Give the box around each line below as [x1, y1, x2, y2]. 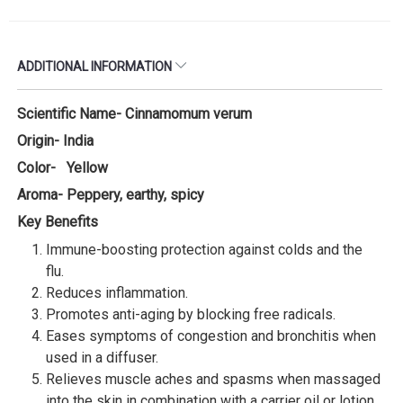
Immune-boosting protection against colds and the [46, 240, 363, 258]
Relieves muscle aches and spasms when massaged [46, 370, 381, 388]
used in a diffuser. [46, 348, 158, 366]
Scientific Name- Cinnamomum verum [17, 104, 252, 122]
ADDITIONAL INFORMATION [17, 58, 175, 74]
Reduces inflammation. [46, 283, 188, 301]
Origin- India [17, 131, 94, 149]
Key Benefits [17, 212, 98, 230]
